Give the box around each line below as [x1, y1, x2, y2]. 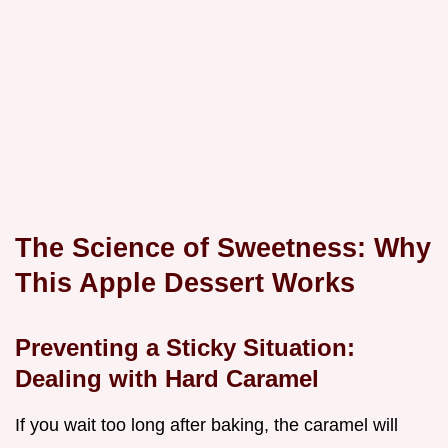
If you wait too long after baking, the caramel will [15, 415, 398, 436]
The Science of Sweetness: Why [15, 232, 431, 264]
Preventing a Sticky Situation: [15, 334, 355, 362]
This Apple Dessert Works [15, 267, 355, 299]
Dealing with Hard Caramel [15, 365, 319, 393]
